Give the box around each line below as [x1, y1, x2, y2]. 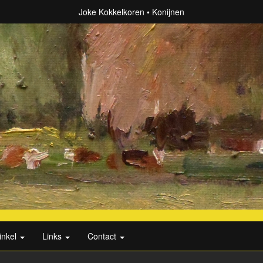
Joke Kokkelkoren [79, 6, 144, 18]
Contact [87, 230, 119, 242]
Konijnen [152, 6, 184, 18]
